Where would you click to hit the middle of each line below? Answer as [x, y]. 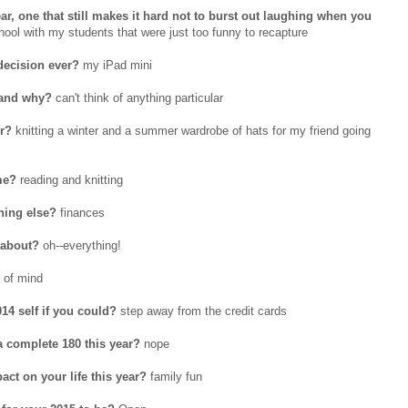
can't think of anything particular [138, 98]
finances [81, 213]
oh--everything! [80, 246]
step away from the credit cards [202, 311]
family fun [174, 377]
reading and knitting [70, 180]
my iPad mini [116, 66]
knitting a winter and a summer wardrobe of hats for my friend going [191, 131]
